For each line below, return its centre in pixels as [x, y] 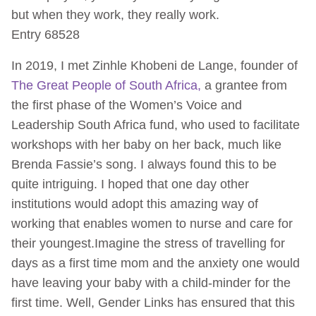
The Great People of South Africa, [106, 85]
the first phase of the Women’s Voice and [127, 105]
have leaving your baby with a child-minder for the [151, 282]
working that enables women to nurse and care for [152, 223]
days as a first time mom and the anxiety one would [156, 263]
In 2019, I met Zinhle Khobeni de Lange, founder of [154, 65]
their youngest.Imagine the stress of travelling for [148, 243]
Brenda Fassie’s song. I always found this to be [144, 164]
